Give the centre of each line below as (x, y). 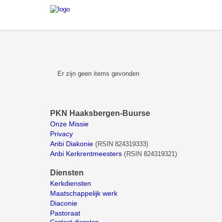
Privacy (61, 134)
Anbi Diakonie (72, 144)
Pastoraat (65, 213)
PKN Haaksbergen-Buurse (102, 113)
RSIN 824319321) (152, 154)
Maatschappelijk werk (84, 193)
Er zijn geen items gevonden (98, 74)
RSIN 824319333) (123, 144)
